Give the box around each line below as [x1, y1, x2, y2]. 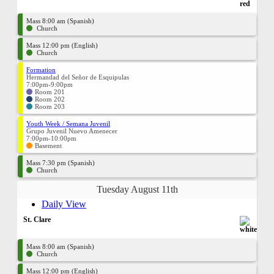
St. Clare [23, 215, 51, 224]
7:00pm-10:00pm [26, 135, 76, 142]
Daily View [42, 199, 86, 209]
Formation [26, 66, 56, 73]
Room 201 [35, 88, 65, 95]
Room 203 [35, 103, 65, 110]
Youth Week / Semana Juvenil [26, 120, 110, 127]
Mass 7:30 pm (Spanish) [26, 159, 95, 166]
